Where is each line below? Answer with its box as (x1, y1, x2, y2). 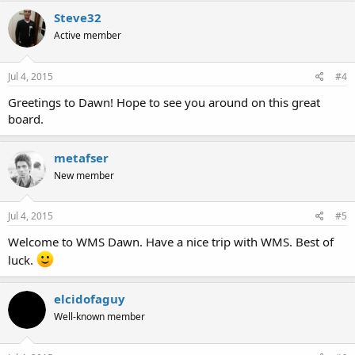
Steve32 (54, 10, 101, 26)
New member (54, 168, 114, 182)
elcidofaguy (54, 291, 125, 307)
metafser (54, 149, 109, 166)
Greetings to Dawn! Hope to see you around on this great (8, 94, 320, 110)
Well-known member (54, 310, 145, 324)
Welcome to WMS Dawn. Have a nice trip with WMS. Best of (8, 234, 334, 250)
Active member (54, 29, 121, 43)
